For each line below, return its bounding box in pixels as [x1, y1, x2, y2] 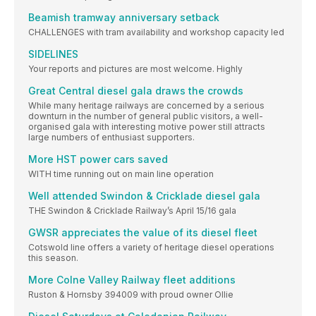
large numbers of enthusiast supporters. [28, 132, 195, 143]
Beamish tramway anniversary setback [28, 11, 219, 24]
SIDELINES [28, 48, 78, 61]
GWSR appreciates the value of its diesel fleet [28, 226, 257, 239]
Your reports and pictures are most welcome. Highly [28, 63, 243, 75]
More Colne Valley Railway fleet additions [28, 274, 236, 286]
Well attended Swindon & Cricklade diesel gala [28, 190, 260, 202]
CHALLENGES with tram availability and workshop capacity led [28, 27, 284, 38]
